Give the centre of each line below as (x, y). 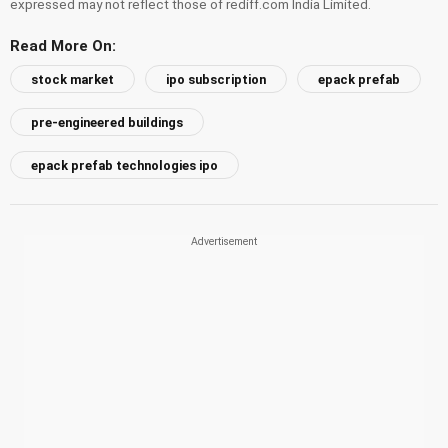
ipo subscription (216, 79)
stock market (72, 79)
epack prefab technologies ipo (124, 166)
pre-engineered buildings (107, 123)
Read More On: (63, 46)
